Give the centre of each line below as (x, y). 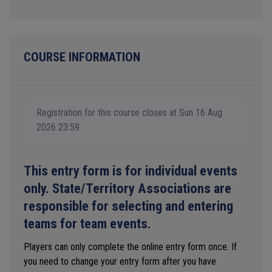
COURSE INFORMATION (82, 57)
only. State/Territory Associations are (127, 188)
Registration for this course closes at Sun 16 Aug (129, 112)
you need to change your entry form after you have (120, 261)
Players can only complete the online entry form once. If (130, 246)
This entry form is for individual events (131, 171)
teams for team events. (87, 223)
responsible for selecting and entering (128, 206)
